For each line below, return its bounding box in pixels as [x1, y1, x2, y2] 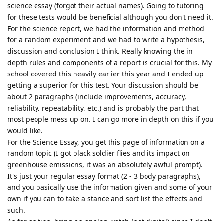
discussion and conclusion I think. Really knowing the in [7, 46, 193, 56]
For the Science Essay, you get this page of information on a [7, 137, 205, 147]
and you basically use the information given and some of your [7, 182, 212, 192]
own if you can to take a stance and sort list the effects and [7, 193, 202, 203]
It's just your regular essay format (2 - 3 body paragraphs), [7, 171, 201, 181]
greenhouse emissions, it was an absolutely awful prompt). [7, 159, 203, 169]
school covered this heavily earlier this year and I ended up [7, 69, 204, 78]
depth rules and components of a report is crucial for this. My [7, 57, 212, 67]
